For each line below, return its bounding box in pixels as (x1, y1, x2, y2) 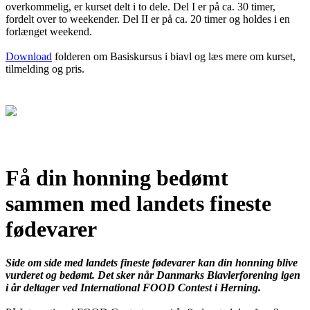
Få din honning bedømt (6, 165, 228, 190)
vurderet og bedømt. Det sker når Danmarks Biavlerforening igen (6, 269, 300, 282)
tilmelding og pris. (6, 63, 84, 75)
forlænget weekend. (6, 26, 92, 38)
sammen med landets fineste (6, 190, 271, 216)
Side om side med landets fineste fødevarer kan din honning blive (6, 257, 298, 269)
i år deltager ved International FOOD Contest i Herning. (6, 282, 261, 294)
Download (6, 51, 52, 63)
